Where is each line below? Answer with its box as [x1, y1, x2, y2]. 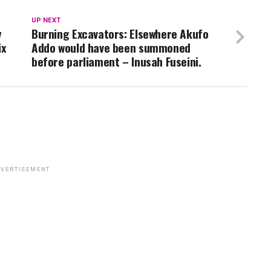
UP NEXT [31, 16, 60, 24]
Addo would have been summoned [31, 38, 191, 56]
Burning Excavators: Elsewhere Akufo [31, 24, 209, 42]
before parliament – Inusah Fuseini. [31, 52, 201, 70]
